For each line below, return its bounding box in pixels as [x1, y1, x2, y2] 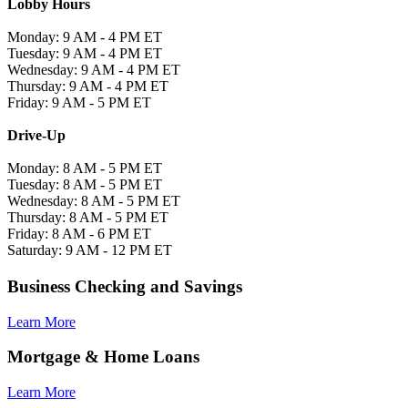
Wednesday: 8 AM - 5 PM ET [7, 192, 180, 209]
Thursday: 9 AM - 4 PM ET [7, 77, 168, 94]
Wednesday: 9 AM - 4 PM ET [7, 61, 180, 77]
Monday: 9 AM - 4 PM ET [7, 28, 162, 45]
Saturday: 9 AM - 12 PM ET [7, 241, 172, 258]
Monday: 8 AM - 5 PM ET [7, 159, 162, 176]
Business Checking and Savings [7, 276, 242, 296]
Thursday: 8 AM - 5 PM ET [7, 209, 168, 225]
